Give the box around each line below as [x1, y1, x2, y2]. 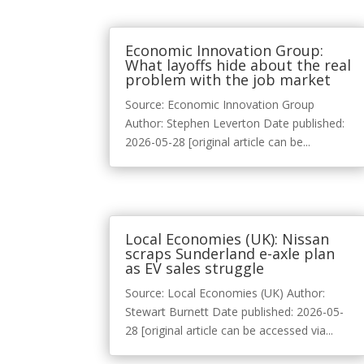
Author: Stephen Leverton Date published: [125, 115, 345, 132]
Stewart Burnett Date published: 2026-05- [125, 304, 344, 320]
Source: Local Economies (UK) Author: [125, 285, 326, 301]
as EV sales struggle [125, 258, 265, 279]
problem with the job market [125, 70, 331, 90]
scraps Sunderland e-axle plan [125, 244, 336, 264]
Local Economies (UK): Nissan [125, 229, 330, 249]
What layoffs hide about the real [125, 55, 352, 76]
